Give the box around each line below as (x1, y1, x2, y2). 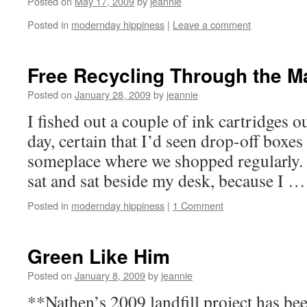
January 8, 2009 (75, 268, 145, 282)
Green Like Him (27, 242, 170, 270)
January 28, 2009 (75, 87, 151, 101)
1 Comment (173, 198, 223, 212)
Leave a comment (173, 17, 251, 32)
